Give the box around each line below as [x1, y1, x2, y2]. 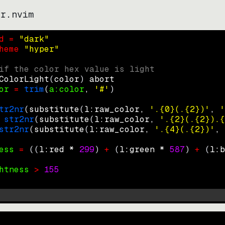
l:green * [120, 144, 170, 155]
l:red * [39, 144, 79, 155]
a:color [49, 84, 84, 94]
